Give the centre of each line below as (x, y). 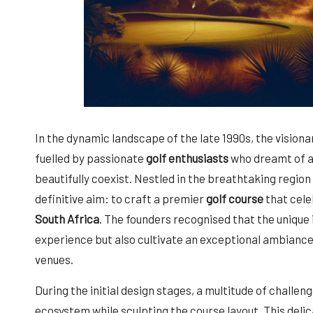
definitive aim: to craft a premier (121, 198)
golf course (235, 198)
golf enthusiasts (187, 158)
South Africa (67, 218)
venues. (54, 259)
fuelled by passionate (90, 158)
